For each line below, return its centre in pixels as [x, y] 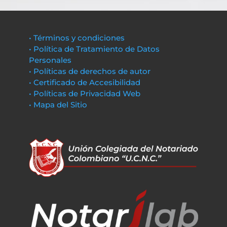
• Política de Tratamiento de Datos [94, 49]
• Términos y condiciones [77, 38]
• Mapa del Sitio [59, 105]
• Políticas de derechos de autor [89, 71]
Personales [50, 60]
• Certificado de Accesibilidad [84, 82]
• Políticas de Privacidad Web [84, 93]
